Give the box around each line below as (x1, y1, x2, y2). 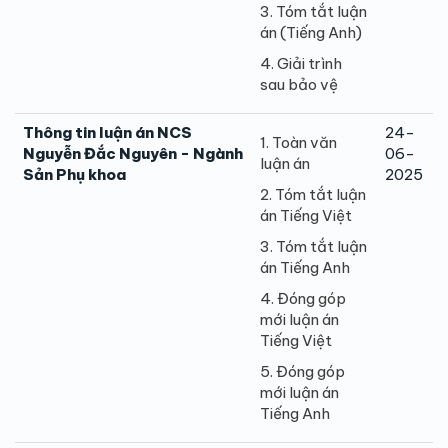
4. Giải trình (260, 53, 342, 73)
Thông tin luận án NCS (23, 122, 192, 142)
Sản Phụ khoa (23, 164, 126, 184)
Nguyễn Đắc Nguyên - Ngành (23, 143, 243, 163)
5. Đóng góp (260, 361, 345, 381)
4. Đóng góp (260, 288, 346, 308)
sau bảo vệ (260, 74, 338, 94)
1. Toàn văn (260, 132, 337, 152)
